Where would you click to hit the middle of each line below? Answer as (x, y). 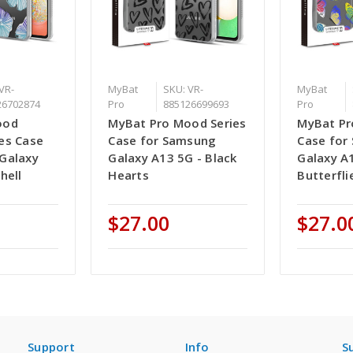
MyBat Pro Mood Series (177, 123)
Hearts (128, 175)
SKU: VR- (183, 89)
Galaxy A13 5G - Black (173, 158)
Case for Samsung (162, 141)
